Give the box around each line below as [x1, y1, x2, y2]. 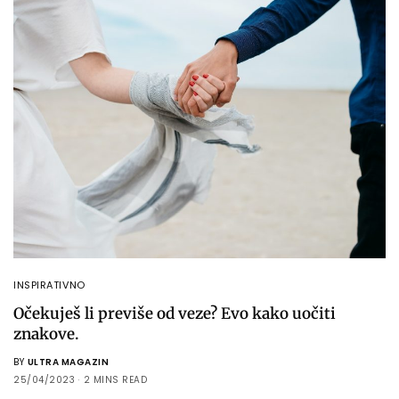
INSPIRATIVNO [13, 278, 85, 293]
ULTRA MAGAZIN [27, 355, 109, 370]
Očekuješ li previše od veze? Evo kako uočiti [13, 304, 336, 324]
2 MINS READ [83, 373, 147, 387]
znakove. [13, 324, 78, 345]
